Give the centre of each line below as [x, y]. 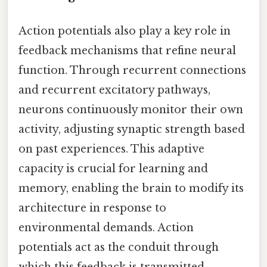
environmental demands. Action [106, 228]
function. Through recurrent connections [132, 71]
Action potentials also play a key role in [125, 31]
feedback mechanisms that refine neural [127, 51]
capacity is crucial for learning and [113, 169]
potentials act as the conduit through [119, 248]
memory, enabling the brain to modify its [131, 189]
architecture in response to [92, 208]
